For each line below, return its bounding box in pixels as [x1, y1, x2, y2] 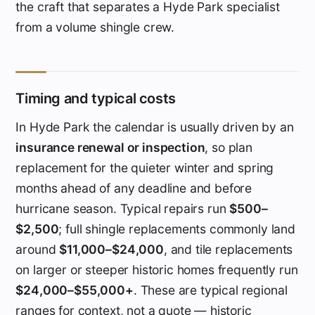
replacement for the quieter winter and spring [15, 160, 274, 175]
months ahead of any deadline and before [15, 180, 252, 195]
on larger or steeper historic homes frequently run [15, 262, 298, 277]
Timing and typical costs [15, 89, 176, 107]
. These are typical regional [133, 282, 288, 297]
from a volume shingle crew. [15, 19, 175, 34]
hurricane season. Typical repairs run [15, 200, 230, 216]
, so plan [205, 139, 252, 155]
